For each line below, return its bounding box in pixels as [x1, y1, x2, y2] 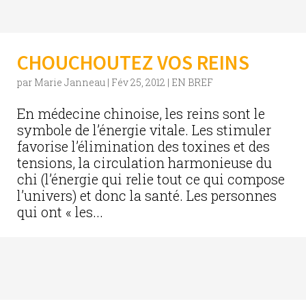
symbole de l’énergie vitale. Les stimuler [17, 121, 271, 139]
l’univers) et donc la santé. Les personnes [17, 186, 277, 204]
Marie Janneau [34, 76, 105, 89]
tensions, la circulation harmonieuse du [17, 154, 272, 171]
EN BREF [171, 76, 213, 89]
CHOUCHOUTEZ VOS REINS [17, 49, 249, 75]
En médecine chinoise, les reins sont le [17, 105, 265, 122]
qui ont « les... [17, 203, 103, 221]
